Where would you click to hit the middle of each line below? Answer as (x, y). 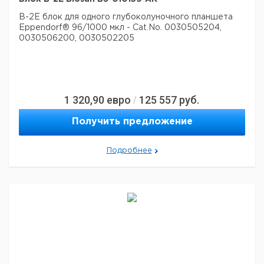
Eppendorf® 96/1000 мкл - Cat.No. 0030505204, (120, 28)
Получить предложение (132, 122)
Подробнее (129, 151)
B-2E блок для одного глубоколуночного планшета (126, 17)
